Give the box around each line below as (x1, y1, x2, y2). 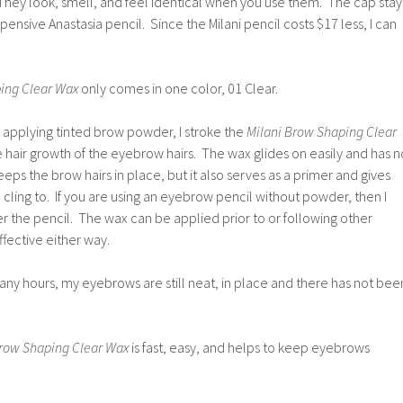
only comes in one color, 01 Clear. (78, 79, 278, 97)
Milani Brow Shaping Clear (246, 122, 397, 140)
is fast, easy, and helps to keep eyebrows (131, 338, 370, 356)
